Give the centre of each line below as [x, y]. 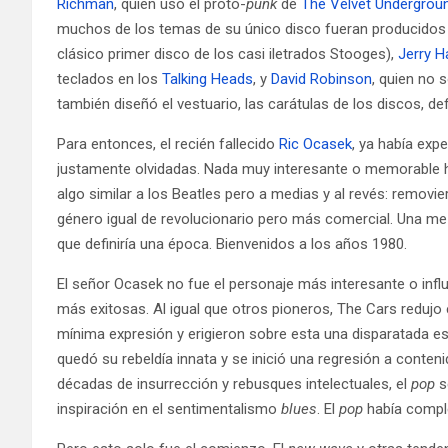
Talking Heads [207, 78]
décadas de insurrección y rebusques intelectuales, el [234, 383]
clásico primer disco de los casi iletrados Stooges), [227, 53]
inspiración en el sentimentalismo [169, 408]
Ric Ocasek [315, 143]
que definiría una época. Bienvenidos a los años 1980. [232, 243]
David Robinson [321, 78]
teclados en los [109, 78]
